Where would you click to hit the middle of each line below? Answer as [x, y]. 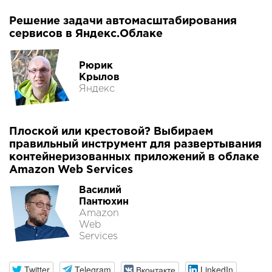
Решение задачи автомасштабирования [123, 22]
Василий [100, 190]
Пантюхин [104, 202]
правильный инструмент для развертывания [135, 145]
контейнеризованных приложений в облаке [134, 158]
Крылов [99, 77]
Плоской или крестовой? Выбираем [111, 132]
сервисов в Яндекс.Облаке [86, 34]
